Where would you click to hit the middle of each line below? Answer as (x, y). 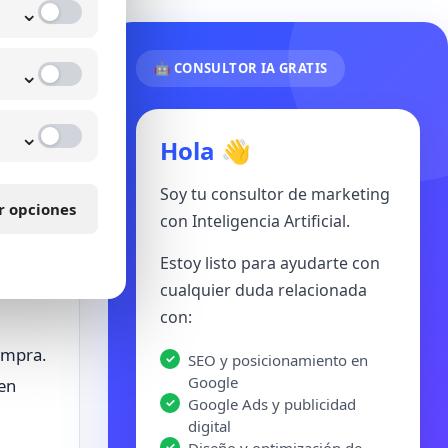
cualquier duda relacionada (263, 290)
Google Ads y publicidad (272, 404)
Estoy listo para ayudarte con (270, 263)
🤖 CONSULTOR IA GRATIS (241, 68)
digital (209, 426)
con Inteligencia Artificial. (255, 221)
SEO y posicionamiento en (278, 360)
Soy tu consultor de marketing (275, 194)
